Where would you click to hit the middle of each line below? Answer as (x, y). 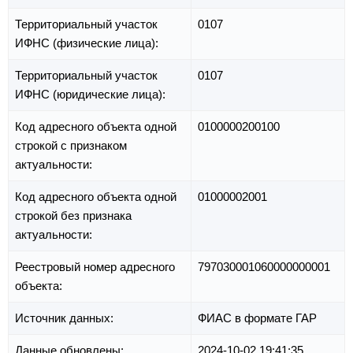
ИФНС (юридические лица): (92, 95)
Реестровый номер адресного (95, 267)
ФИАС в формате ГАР (257, 318)
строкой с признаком (71, 146)
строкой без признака (73, 216)
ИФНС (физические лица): (88, 43)
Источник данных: (66, 318)
